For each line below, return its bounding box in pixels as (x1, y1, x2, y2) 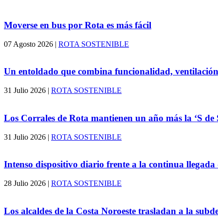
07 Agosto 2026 (4, 39, 53, 48)
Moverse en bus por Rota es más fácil (4, 19, 151, 30)
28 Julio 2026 (4, 179, 46, 187)
